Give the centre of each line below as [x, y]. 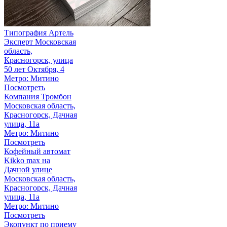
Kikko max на [27, 160]
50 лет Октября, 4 [34, 69]
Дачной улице [28, 169]
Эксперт [18, 42]
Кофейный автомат [37, 151]
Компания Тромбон [38, 96]
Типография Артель [39, 32]
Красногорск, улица [39, 60]
